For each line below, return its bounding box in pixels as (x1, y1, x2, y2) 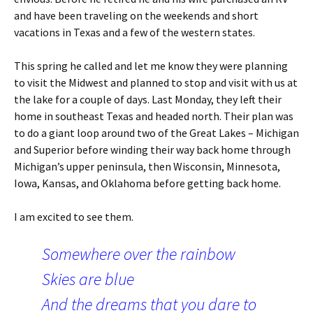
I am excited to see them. (14, 209, 133, 224)
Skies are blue (42, 268, 134, 290)
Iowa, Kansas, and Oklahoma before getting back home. (14, 175, 281, 190)
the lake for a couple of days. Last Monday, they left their (14, 92, 282, 106)
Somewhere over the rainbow (42, 242, 235, 265)
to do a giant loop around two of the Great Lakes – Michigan (14, 125, 299, 140)
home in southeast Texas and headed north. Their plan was (14, 108, 293, 123)
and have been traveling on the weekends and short (14, 8, 259, 22)
